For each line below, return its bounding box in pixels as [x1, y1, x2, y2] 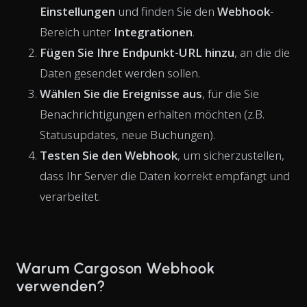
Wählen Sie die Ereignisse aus [40, 85, 202, 101]
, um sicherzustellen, [177, 147, 284, 163]
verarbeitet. [40, 188, 100, 204]
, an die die [234, 44, 290, 60]
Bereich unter [40, 23, 114, 40]
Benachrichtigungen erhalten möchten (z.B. [40, 106, 265, 122]
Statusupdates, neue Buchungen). [40, 126, 215, 143]
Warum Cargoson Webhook [16, 258, 216, 278]
